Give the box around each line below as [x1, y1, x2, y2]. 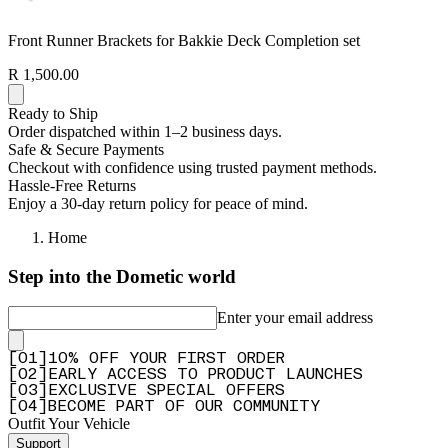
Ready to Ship [8, 104, 98, 122]
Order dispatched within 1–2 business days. [8, 122, 282, 140]
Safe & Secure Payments [8, 140, 164, 158]
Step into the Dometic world [8, 265, 236, 287]
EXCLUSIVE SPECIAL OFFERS [48, 383, 285, 400]
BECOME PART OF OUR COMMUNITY [48, 399, 320, 416]
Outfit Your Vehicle [8, 415, 130, 433]
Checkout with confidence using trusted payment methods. [8, 158, 377, 176]
